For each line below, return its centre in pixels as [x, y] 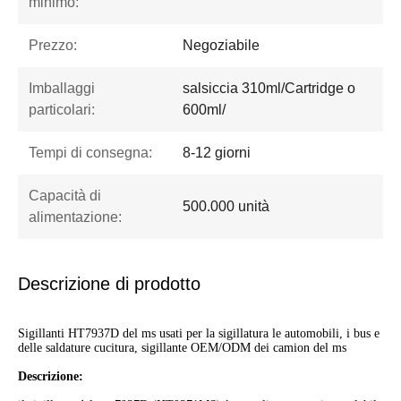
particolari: [62, 110]
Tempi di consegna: [90, 153]
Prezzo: [53, 46]
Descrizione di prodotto [109, 284]
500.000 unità [226, 207]
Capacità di [65, 196]
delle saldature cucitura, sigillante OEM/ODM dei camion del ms [182, 348]
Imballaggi [62, 89]
